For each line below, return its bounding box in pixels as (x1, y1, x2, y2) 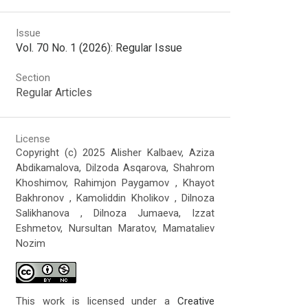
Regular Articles (16, 86, 93, 100)
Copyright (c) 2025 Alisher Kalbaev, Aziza (16, 146, 215, 159)
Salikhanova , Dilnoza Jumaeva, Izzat (16, 207, 215, 220)
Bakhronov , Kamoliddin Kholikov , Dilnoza (16, 192, 215, 205)
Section (16, 71, 51, 85)
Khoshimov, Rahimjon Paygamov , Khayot (16, 177, 215, 190)
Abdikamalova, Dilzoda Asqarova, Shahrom (16, 162, 215, 175)
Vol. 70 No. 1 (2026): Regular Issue (16, 41, 183, 55)
